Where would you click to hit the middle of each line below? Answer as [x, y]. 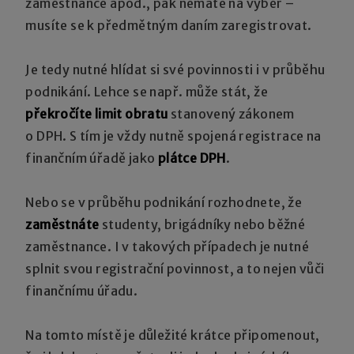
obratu [147, 113]
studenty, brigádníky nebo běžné [202, 224]
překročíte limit [74, 113]
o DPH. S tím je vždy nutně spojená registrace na [173, 136]
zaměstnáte [62, 224]
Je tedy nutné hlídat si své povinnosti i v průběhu [175, 69]
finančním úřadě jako [92, 158]
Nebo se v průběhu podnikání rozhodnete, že [164, 202]
